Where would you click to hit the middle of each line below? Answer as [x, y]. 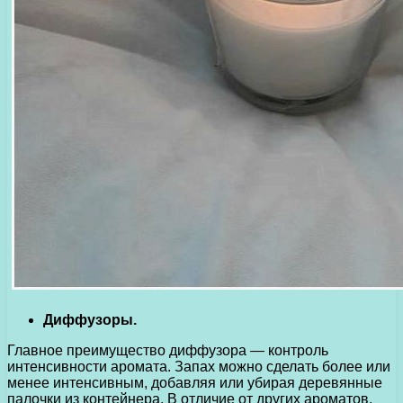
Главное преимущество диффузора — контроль [168, 350]
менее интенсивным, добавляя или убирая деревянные [195, 382]
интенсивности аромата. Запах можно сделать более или [199, 366]
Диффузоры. [90, 319]
